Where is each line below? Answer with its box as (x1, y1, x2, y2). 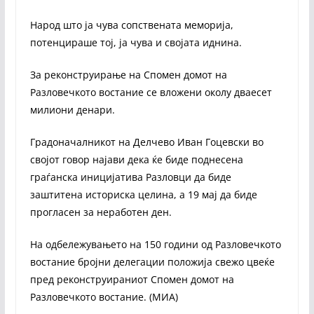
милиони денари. (29, 102, 118, 116)
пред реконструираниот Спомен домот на (29, 272, 234, 286)
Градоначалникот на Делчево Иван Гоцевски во (29, 135, 264, 149)
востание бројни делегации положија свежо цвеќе (29, 254, 275, 268)
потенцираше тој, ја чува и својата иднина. (29, 35, 245, 49)
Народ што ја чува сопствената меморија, (29, 18, 233, 32)
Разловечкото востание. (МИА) (29, 289, 178, 303)
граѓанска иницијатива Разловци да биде (29, 170, 231, 184)
